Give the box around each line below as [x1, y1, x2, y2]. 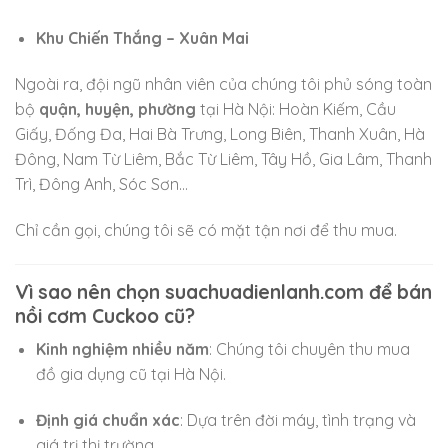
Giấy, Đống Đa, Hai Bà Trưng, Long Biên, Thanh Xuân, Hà [15, 124, 425, 145]
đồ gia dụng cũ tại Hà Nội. [35, 364, 226, 385]
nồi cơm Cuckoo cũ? [15, 303, 195, 328]
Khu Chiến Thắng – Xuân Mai [35, 28, 249, 49]
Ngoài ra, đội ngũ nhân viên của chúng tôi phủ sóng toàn [15, 74, 432, 95]
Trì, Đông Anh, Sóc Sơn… [15, 174, 188, 195]
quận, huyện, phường [39, 99, 196, 120]
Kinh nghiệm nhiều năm [35, 339, 209, 360]
